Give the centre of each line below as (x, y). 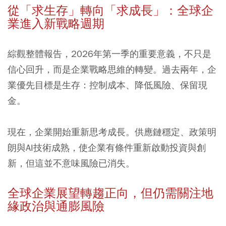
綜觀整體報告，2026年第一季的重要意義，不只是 (109, 54)
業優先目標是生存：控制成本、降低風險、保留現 (107, 85)
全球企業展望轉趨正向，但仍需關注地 (110, 193)
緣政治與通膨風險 (56, 207)
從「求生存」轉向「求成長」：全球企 (110, 11)
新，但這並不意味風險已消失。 (71, 163)
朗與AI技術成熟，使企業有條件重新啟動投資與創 (107, 148)
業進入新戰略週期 (56, 24)
